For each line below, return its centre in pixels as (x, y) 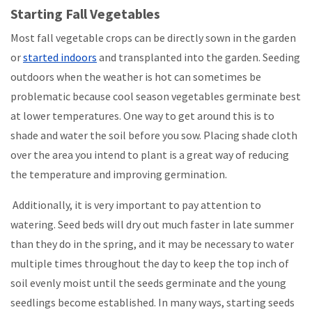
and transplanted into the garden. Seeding (198, 57)
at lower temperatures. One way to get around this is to (142, 116)
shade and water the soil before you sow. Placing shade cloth (154, 135)
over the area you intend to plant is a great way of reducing (150, 155)
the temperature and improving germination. (119, 174)
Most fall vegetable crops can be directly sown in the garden (153, 38)
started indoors (60, 57)
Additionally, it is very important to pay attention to (136, 205)
